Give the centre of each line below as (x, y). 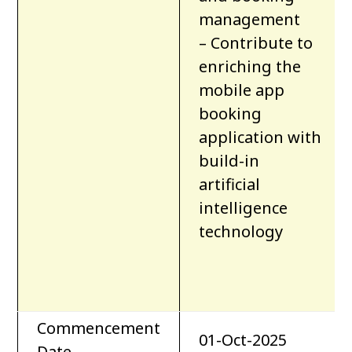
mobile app (242, 90)
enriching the (250, 67)
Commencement (99, 328)
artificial (230, 185)
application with (260, 137)
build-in (229, 161)
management (250, 20)
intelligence (244, 208)
